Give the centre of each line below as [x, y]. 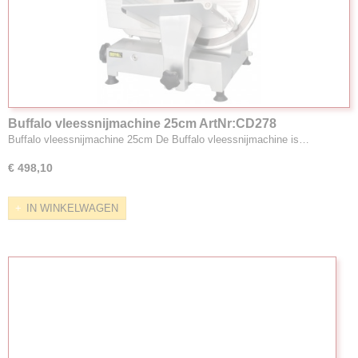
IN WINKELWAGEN [72, 208]
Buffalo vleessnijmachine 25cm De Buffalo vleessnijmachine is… [159, 139]
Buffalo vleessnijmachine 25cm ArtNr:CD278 [142, 123]
